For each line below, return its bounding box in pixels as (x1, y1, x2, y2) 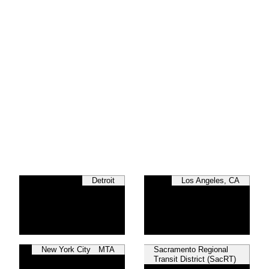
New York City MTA (41, 245, 115, 255)
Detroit (91, 176, 115, 186)
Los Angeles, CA (181, 176, 240, 186)
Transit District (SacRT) (153, 255, 236, 264)
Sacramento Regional (153, 245, 228, 255)
